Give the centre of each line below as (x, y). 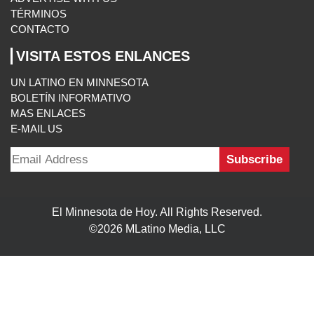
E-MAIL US (36, 129)
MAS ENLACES (48, 114)
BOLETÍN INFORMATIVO (71, 98)
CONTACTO (40, 29)
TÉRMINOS (39, 14)
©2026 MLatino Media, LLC (157, 229)
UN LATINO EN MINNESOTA (80, 83)
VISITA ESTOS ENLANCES (103, 56)
